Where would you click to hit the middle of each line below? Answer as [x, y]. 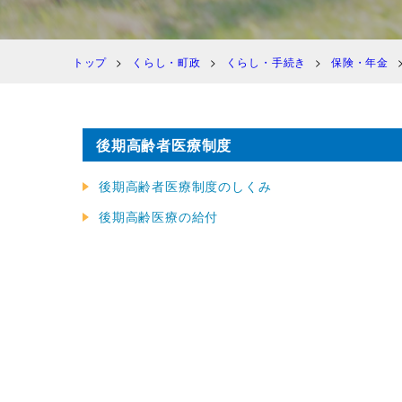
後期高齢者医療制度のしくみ [185, 185]
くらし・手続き [266, 61]
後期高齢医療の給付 [159, 216]
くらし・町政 [166, 61]
